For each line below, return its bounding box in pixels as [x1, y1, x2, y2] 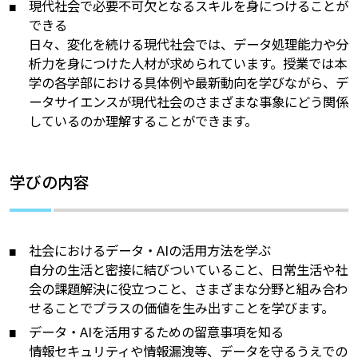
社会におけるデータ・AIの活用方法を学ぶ [29, 240, 272, 260]
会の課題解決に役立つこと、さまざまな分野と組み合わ [29, 278, 348, 298]
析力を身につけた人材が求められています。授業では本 [29, 54, 348, 74]
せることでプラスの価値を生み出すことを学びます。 [29, 297, 335, 317]
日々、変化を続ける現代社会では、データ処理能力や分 [29, 34, 349, 54]
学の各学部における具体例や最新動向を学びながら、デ [29, 73, 349, 93]
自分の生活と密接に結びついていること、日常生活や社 [29, 259, 348, 279]
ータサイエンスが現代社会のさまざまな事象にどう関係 [29, 92, 349, 112]
